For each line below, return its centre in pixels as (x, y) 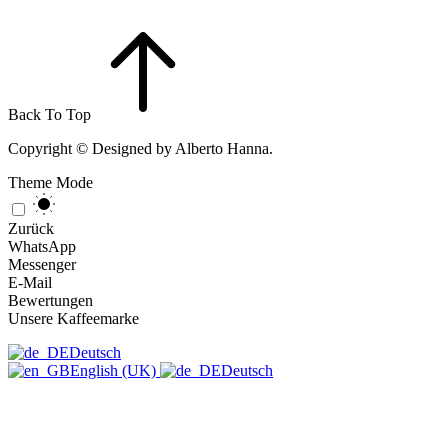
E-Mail (30, 282)
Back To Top (49, 114)
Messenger (42, 264)
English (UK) (115, 370)
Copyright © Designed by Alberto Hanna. (140, 148)
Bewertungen (50, 300)
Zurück (31, 228)
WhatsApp (42, 246)
